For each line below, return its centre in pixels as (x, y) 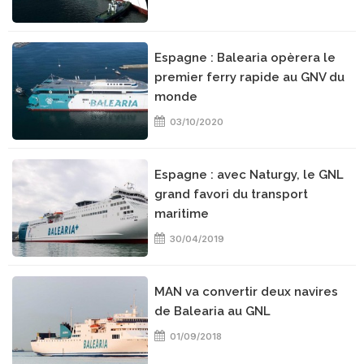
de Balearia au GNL (213, 311)
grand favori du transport (232, 194)
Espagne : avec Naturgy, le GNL (249, 175)
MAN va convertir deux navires (247, 292)
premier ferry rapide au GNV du (250, 77)
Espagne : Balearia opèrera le (245, 58)
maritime (182, 214)
